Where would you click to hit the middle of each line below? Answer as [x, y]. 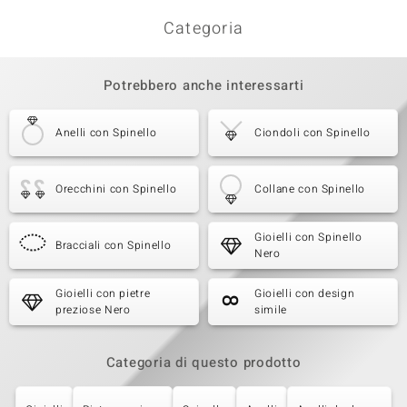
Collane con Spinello [310, 189]
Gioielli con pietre [103, 293]
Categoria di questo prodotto [203, 362]
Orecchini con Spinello [116, 189]
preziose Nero [93, 310]
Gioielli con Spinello [308, 237]
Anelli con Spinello [106, 133]
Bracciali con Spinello [114, 245]
